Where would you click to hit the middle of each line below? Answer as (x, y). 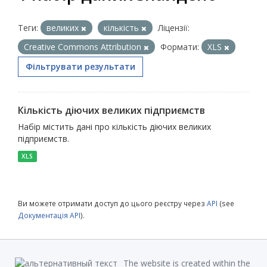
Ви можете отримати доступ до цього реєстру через (112, 203)
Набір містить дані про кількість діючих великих (114, 126)
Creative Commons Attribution (84, 46)
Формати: (180, 46)
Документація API (49, 215)
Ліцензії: (174, 27)
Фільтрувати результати (80, 66)
